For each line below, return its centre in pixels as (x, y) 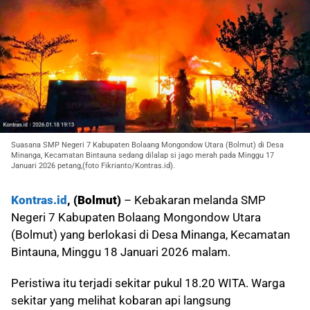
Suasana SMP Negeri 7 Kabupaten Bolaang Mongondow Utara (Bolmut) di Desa (147, 145)
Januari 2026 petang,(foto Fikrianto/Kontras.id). (93, 166)
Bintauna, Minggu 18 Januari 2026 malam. (121, 252)
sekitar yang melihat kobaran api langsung (121, 301)
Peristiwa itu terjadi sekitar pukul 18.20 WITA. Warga (148, 283)
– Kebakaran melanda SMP (193, 200)
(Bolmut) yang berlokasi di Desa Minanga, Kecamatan (151, 235)
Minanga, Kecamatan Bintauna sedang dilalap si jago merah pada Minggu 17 (143, 156)
